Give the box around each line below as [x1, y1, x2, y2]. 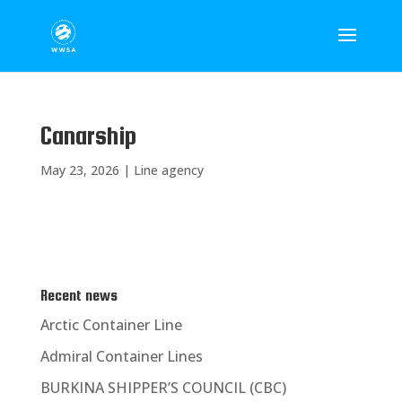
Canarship [39, 121, 136, 150]
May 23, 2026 [39, 162, 119, 179]
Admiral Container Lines [39, 346, 203, 366]
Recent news [39, 287, 118, 304]
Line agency [133, 162, 204, 179]
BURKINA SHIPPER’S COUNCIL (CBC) [39, 378, 286, 398]
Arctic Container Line [39, 315, 182, 335]
